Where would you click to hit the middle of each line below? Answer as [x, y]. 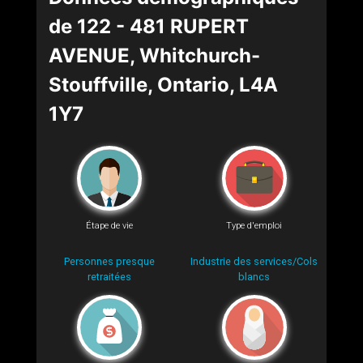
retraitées [109, 277]
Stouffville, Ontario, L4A [163, 84]
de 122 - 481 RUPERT [149, 26]
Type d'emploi [254, 226]
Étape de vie [109, 226]
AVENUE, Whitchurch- [154, 55]
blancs [254, 277]
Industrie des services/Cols [254, 262]
